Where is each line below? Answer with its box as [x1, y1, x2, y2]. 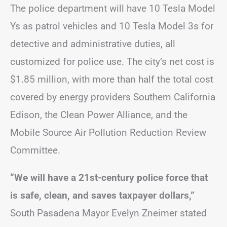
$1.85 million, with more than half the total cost [10, 73, 213, 86]
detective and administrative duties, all [10, 38, 175, 50]
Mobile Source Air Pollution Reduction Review [10, 127, 206, 139]
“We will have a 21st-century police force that [10, 172, 208, 184]
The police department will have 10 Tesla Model [10, 3, 215, 15]
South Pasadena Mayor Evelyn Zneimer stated [10, 207, 207, 219]
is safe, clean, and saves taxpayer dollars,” [10, 190, 195, 202]
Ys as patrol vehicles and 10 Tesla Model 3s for [10, 20, 213, 32]
